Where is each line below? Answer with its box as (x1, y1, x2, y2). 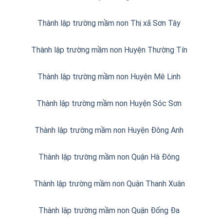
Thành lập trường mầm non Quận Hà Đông (38, 152, 180, 162)
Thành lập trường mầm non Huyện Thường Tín (31, 45, 187, 54)
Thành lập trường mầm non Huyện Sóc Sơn (36, 98, 182, 108)
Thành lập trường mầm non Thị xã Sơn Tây (37, 18, 181, 28)
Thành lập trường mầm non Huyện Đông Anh (35, 125, 183, 135)
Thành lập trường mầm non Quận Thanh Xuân (33, 179, 185, 188)
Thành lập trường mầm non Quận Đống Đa (38, 205, 180, 215)
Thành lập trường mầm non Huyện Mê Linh (37, 72, 181, 81)
